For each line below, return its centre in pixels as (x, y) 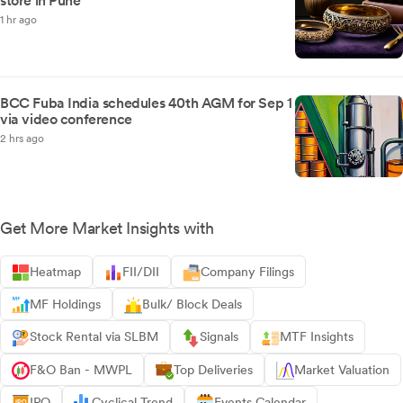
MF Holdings (65, 304)
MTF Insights (317, 337)
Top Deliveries (213, 369)
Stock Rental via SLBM (94, 337)
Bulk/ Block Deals (192, 304)
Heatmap (55, 272)
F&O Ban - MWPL (81, 369)
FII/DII (141, 272)
